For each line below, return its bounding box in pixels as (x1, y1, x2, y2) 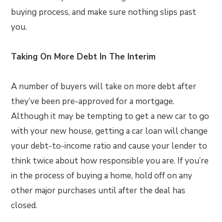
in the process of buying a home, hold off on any (11, 170, 193, 181)
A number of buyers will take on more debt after (11, 81, 197, 92)
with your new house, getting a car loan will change (11, 125, 208, 137)
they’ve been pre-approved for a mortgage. (11, 96, 175, 107)
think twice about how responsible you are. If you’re (11, 155, 209, 166)
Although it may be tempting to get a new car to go (11, 111, 210, 122)
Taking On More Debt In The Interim (11, 51, 156, 62)
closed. (11, 200, 38, 211)
